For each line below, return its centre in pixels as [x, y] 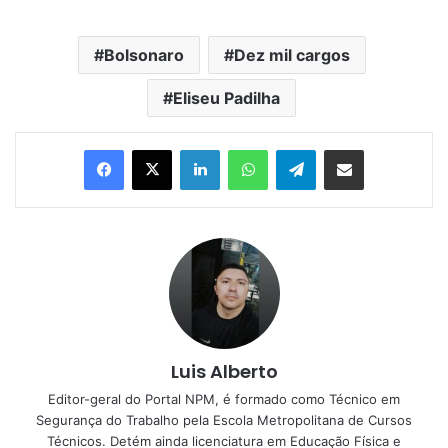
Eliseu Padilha [226, 97]
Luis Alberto [224, 371]
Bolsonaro [143, 54]
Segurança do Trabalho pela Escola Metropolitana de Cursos [224, 419]
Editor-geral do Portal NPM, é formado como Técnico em [224, 398]
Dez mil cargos [291, 54]
